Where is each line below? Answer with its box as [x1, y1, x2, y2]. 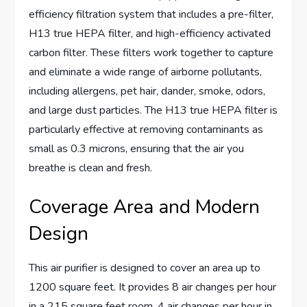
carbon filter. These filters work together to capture [29, 45, 274, 61]
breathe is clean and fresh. [29, 160, 153, 176]
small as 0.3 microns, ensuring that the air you [29, 141, 245, 157]
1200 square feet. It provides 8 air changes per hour [29, 280, 277, 295]
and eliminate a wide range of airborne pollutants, [29, 64, 262, 80]
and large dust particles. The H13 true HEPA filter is [29, 103, 278, 119]
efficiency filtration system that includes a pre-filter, [29, 7, 274, 23]
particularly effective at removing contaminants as [29, 122, 264, 138]
